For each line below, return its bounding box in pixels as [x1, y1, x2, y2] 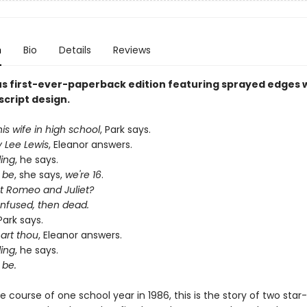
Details [58, 43, 91, 57]
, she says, [14, 168, 65, 182]
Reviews [112, 43, 151, 57]
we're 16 [64, 168, 101, 182]
